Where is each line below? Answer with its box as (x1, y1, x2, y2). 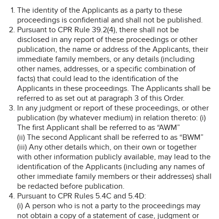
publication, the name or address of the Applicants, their (17, 44, 208, 54)
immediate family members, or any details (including (17, 54, 195, 64)
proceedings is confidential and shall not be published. (17, 15, 203, 25)
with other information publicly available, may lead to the (17, 152, 211, 162)
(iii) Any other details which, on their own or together (17, 142, 197, 152)
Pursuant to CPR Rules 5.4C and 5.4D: (17, 191, 146, 201)
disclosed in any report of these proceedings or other (17, 34, 197, 44)
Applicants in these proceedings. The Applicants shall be (17, 83, 211, 93)
